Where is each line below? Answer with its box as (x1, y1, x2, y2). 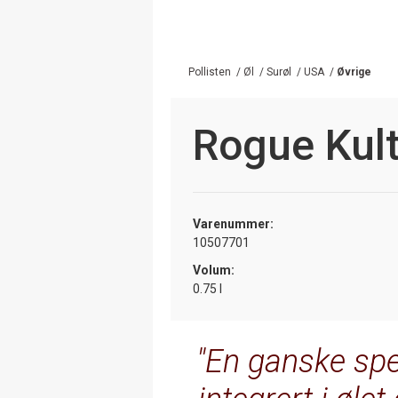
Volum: (193, 262, 235, 277)
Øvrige (337, 65, 371, 78)
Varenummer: (193, 216, 274, 231)
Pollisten (188, 65, 231, 78)
